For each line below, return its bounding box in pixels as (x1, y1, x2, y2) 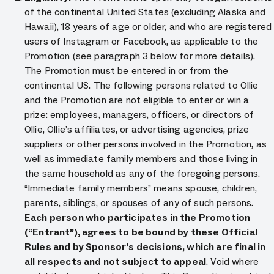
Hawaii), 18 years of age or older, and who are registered (24, 21, 272, 32)
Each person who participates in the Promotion (24, 212, 251, 223)
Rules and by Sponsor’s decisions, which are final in (24, 241, 266, 253)
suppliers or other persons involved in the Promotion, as (24, 138, 267, 150)
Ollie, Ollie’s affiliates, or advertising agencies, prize (24, 124, 250, 135)
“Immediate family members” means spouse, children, (24, 182, 257, 194)
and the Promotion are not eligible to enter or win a (24, 94, 250, 106)
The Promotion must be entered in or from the (24, 65, 229, 76)
